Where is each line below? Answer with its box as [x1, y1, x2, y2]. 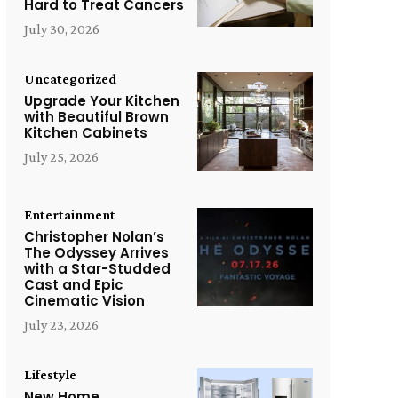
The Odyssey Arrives [23, 243, 169, 262]
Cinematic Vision [23, 291, 145, 310]
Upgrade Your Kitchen [23, 92, 179, 111]
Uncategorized [23, 71, 116, 87]
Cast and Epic [23, 275, 123, 294]
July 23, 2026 [23, 316, 99, 332]
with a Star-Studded [23, 259, 171, 278]
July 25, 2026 [23, 149, 99, 165]
